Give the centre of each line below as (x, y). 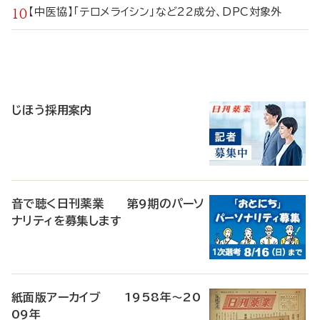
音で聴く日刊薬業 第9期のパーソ (108, 204)
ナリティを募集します (66, 221)
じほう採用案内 (52, 110)
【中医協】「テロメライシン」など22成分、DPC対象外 (163, 12)
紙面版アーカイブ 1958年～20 (106, 297)
